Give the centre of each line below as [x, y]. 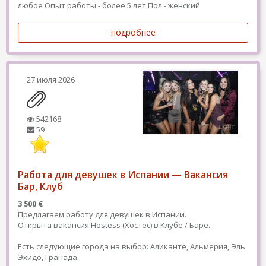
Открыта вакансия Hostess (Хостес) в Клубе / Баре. [116, 225]
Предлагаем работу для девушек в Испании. [102, 214]
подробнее [133, 32]
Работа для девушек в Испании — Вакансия [123, 175]
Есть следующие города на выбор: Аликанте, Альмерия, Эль [132, 246]
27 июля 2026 [51, 80]
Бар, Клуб [40, 186]
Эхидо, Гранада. [54, 257]
